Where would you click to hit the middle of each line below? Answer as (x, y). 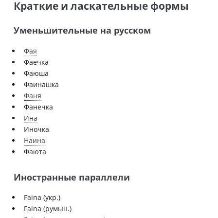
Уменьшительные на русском (82, 30)
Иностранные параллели (72, 177)
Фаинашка (41, 84)
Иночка (36, 129)
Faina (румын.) (48, 209)
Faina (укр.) (42, 198)
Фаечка (36, 62)
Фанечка (38, 107)
